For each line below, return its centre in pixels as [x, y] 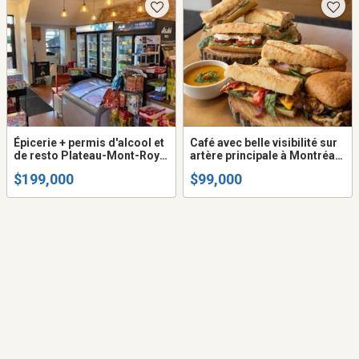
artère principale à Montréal [264, 156]
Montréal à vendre [62, 169]
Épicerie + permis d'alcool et [89, 143]
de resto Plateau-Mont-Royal [91, 156]
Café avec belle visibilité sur [264, 143]
